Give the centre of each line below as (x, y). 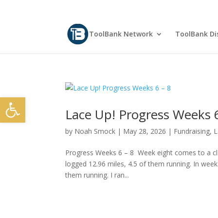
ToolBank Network (121, 34)
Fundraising (192, 131)
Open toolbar (31, 101)
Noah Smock (95, 131)
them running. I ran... (97, 175)
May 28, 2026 (145, 131)
